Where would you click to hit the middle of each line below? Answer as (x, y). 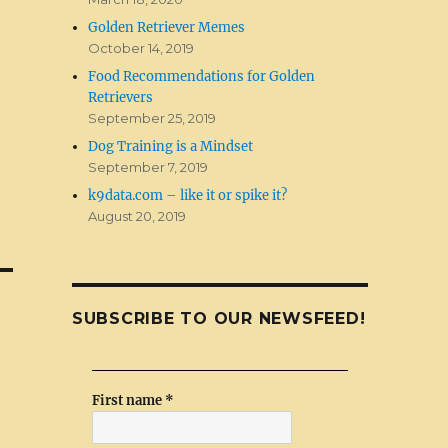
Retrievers (121, 97)
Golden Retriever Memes (167, 27)
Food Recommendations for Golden (202, 76)
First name (128, 400)
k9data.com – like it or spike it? (188, 195)
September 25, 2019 (152, 117)
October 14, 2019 (141, 47)
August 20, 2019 (137, 215)
